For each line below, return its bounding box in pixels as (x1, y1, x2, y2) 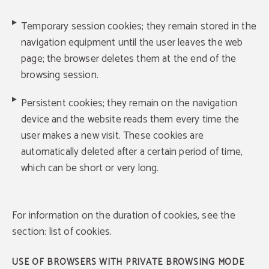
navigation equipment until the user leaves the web (21, 34, 243, 51)
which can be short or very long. (21, 160, 159, 177)
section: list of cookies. (12, 223, 112, 240)
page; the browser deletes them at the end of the (21, 50, 237, 67)
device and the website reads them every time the (21, 111, 240, 128)
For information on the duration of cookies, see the (12, 207, 235, 224)
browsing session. (21, 67, 98, 83)
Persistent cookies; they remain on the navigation (21, 95, 238, 112)
